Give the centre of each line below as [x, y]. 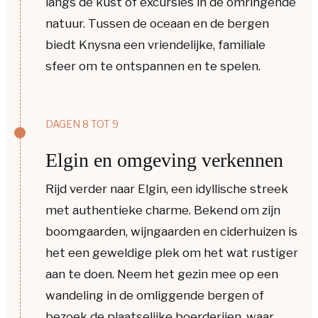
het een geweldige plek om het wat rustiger [172, 252]
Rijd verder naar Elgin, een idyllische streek [167, 188]
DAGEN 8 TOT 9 [82, 124]
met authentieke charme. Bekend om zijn [163, 210]
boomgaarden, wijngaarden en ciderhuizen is [171, 231]
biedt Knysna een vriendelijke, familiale [155, 44]
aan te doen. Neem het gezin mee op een [162, 274]
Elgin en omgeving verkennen [164, 160]
